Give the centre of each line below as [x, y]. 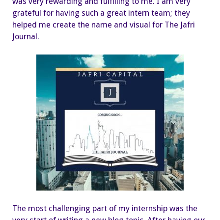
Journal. [26, 36]
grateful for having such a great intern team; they [101, 13]
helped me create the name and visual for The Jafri [104, 25]
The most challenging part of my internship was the [105, 209]
